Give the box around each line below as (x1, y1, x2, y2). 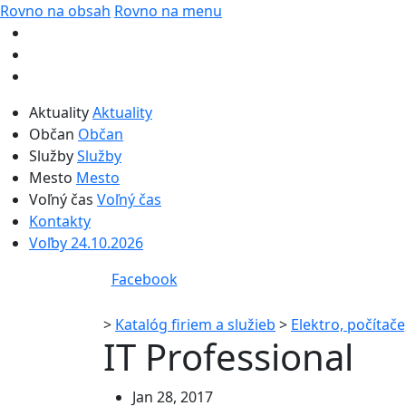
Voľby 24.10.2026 (29, 233, 143, 253)
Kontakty (29, 211, 91, 231)
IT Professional (103, 331, 353, 382)
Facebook (111, 269, 178, 289)
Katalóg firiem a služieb (115, 314, 275, 334)
